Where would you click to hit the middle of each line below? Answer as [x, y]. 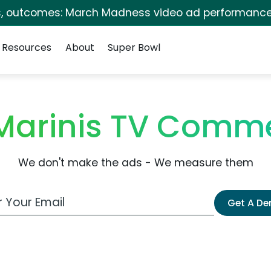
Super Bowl [134, 47]
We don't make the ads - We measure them [135, 163]
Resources [27, 47]
